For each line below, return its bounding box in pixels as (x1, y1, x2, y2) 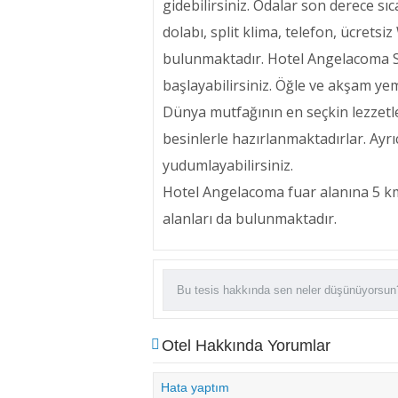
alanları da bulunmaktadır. (163, 209, 340, 228)
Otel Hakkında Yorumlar (162, 337, 330, 354)
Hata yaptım (161, 380, 229, 394)
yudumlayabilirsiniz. (163, 155, 297, 175)
